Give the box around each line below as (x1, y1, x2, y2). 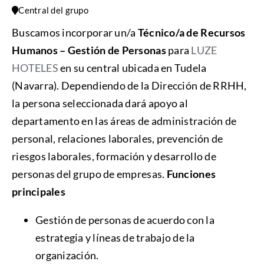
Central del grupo (18, 5, 88, 16)
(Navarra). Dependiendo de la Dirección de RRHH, (11, 79, 247, 93)
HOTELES (11, 61, 58, 75)
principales (11, 185, 65, 199)
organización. (35, 249, 99, 262)
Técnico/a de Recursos (137, 26, 246, 39)
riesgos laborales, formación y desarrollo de (11, 150, 216, 163)
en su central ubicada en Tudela (58, 61, 207, 75)
